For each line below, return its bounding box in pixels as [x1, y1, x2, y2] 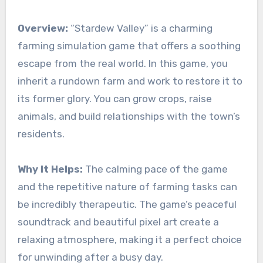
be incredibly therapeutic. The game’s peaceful [17, 198, 237, 211]
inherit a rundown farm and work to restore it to [17, 75, 242, 87]
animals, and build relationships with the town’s [17, 110, 240, 123]
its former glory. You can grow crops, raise [17, 93, 212, 105]
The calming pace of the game [82, 163, 228, 176]
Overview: [17, 22, 68, 35]
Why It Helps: [17, 163, 83, 176]
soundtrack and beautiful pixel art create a [17, 216, 219, 228]
